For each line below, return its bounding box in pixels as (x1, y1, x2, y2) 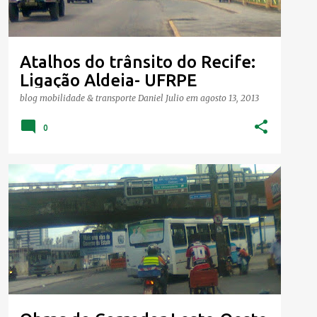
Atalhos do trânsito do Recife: (20, 52, 255, 71)
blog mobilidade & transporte (20, 92, 138, 103)
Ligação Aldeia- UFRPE (20, 70, 197, 90)
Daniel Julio (138, 92, 184, 103)
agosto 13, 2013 (200, 92, 259, 103)
